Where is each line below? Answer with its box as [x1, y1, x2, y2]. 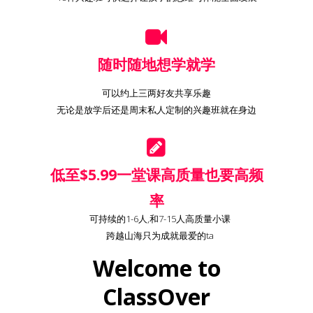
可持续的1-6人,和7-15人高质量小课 [89, 212, 231, 225]
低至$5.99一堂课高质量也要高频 [50, 165, 263, 184]
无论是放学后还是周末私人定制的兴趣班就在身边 [57, 103, 256, 116]
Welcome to [92, 253, 221, 283]
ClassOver [103, 282, 210, 312]
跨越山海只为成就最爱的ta [106, 229, 214, 242]
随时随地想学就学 [98, 54, 215, 74]
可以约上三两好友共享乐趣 [102, 87, 211, 99]
